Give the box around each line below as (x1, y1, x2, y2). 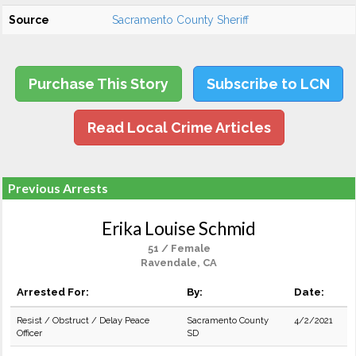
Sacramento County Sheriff (112, 14, 249, 26)
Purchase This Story (28, 75, 168, 92)
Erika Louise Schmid (102, 218, 256, 239)
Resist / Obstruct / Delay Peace (17, 315, 149, 326)
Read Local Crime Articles (87, 119, 271, 136)
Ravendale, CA (141, 257, 217, 269)
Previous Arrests (8, 180, 108, 195)
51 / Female (147, 242, 211, 254)
